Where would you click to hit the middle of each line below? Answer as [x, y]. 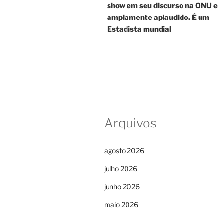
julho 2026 [121, 168]
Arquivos [130, 123]
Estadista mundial [139, 29]
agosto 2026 [124, 150]
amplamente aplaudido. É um [158, 18]
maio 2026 [121, 204]
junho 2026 [122, 186]
